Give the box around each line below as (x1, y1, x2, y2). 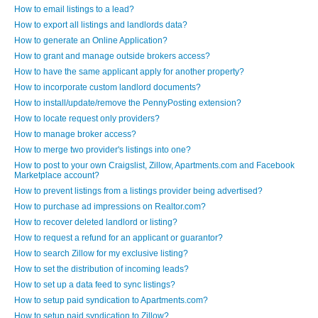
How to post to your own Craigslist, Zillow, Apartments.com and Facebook (14, 160, 295, 170)
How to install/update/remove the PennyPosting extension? (14, 98, 241, 108)
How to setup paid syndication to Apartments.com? (14, 295, 208, 305)
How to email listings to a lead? (14, 4, 134, 14)
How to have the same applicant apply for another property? (14, 67, 244, 77)
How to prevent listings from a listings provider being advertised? (14, 186, 263, 196)
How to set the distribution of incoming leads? (14, 264, 189, 274)
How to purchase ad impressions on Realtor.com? (14, 202, 206, 212)
